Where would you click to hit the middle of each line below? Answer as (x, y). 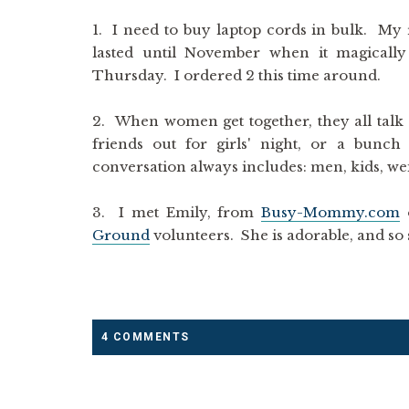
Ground (121, 235)
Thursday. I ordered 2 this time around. (236, 75)
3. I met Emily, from (176, 212)
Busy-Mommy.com (330, 212)
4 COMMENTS (145, 337)
